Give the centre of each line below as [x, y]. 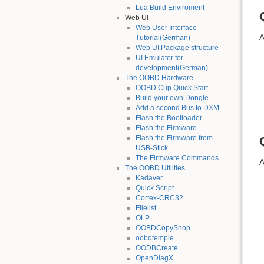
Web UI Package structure [177, 47]
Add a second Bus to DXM [177, 108]
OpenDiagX [154, 258]
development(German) [171, 67]
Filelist [146, 208]
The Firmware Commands [177, 158]
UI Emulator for [159, 57]
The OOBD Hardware [159, 77]
